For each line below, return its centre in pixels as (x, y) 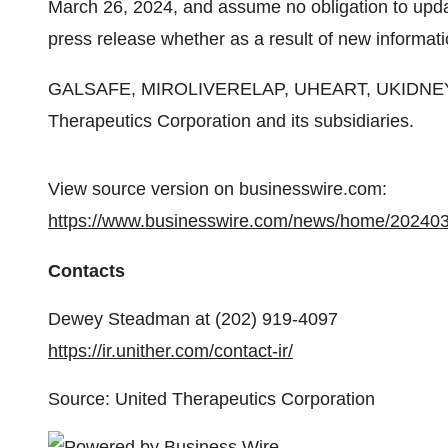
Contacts (86, 271)
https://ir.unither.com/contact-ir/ (170, 351)
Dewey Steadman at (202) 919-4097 (193, 319)
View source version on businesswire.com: (217, 189)
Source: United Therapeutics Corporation (211, 399)
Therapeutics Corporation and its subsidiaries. (231, 121)
